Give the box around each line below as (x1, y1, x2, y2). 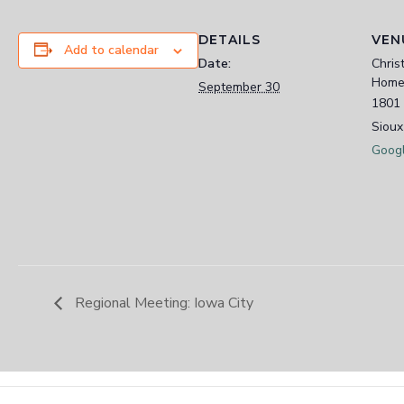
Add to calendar (64, 41, 159, 59)
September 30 (198, 78, 280, 96)
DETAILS (198, 32, 261, 48)
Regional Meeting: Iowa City (71, 293, 253, 314)
